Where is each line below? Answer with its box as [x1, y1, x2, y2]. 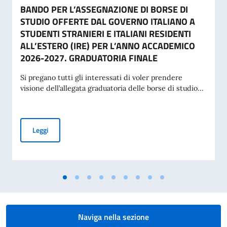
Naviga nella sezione [78, 211, 149, 223]
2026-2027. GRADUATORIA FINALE [20, 51, 158, 65]
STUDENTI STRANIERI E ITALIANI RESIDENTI [20, 27, 191, 41]
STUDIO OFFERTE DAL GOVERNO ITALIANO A [20, 15, 195, 28]
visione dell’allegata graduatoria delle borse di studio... [20, 84, 204, 93]
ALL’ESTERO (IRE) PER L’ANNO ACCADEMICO [20, 39, 195, 53]
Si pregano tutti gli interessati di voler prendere [20, 73, 182, 82]
